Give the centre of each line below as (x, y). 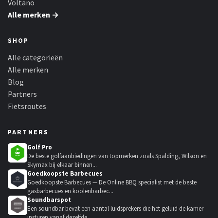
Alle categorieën (35, 57)
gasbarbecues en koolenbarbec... (70, 191)
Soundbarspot (49, 200)
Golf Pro (40, 147)
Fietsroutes (27, 106)
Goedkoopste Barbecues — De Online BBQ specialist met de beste (112, 182)
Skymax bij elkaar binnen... (62, 165)
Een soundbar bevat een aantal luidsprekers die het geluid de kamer (115, 209)
